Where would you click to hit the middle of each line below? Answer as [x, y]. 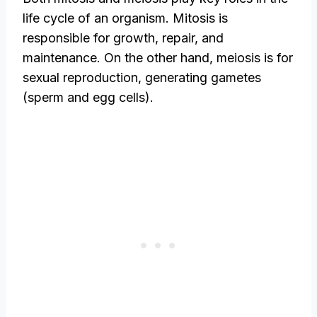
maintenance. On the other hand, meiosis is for [158, 57]
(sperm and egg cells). [88, 97]
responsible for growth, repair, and [123, 38]
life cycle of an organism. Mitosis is [125, 18]
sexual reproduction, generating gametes [142, 77]
